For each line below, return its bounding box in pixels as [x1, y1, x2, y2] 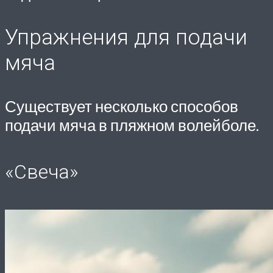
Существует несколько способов [5, 96, 238, 115]
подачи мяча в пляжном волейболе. [5, 115, 259, 134]
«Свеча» [5, 160, 79, 184]
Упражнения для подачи [5, 24, 247, 50]
